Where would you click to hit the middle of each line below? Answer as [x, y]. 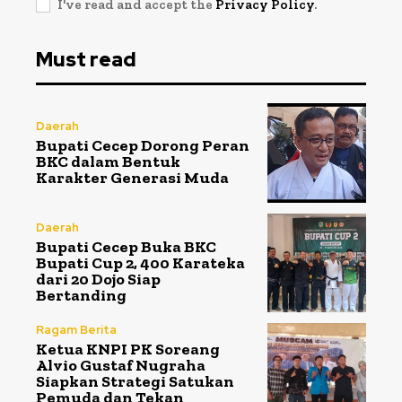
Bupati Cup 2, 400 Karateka [140, 263]
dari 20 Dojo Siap [98, 280]
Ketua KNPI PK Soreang [128, 349]
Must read [86, 60]
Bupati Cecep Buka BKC [126, 247]
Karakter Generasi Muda [132, 177]
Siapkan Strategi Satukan [135, 381]
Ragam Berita [76, 329]
